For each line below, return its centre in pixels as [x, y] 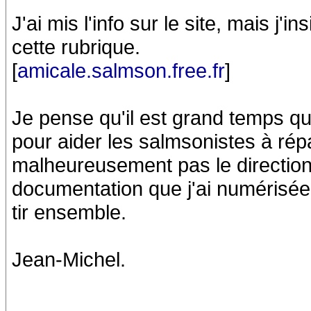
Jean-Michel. [69, 259]
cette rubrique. [76, 47]
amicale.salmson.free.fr [121, 70]
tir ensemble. [69, 212]
